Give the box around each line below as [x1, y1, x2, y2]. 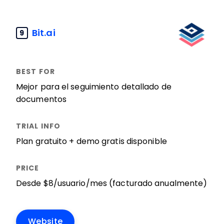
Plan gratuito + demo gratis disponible [16, 137, 167, 145]
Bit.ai [32, 27, 55, 38]
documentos [16, 95, 66, 103]
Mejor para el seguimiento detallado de [16, 82, 171, 91]
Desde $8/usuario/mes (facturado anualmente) [16, 179, 207, 187]
